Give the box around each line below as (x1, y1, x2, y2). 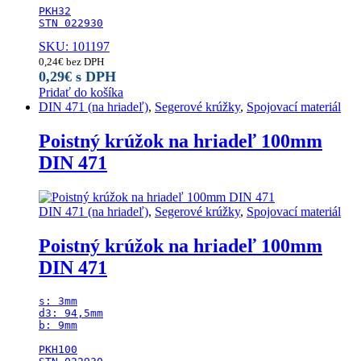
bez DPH (64, 56, 104, 68)
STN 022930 (39, 17, 103, 30)
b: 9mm (39, 318, 77, 331)
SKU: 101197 (39, 39, 110, 54)
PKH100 (39, 342, 77, 355)
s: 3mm (39, 294, 77, 307)
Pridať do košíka (39, 85, 123, 100)
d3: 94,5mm (39, 306, 103, 319)
